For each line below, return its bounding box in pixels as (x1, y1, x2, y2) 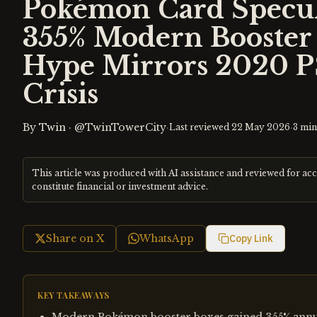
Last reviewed (169, 122, 231, 132)
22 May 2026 (231, 122, 290, 132)
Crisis (23, 79, 98, 110)
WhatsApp (139, 232, 194, 245)
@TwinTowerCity (74, 121, 166, 134)
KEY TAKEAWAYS (38, 289, 110, 301)
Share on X (46, 232, 104, 245)
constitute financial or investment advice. (32, 181, 208, 192)
